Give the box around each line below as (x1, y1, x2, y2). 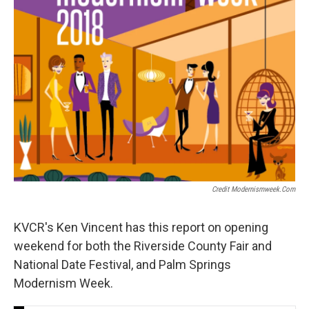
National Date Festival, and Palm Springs (14, 257, 231, 272)
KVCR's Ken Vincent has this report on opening (14, 220, 268, 235)
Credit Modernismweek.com (212, 185, 295, 195)
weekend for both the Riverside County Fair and (14, 239, 272, 254)
